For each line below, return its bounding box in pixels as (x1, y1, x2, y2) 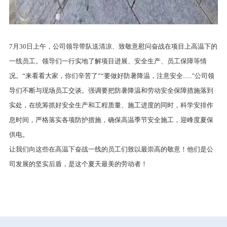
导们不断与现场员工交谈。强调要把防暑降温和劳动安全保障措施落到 (9, 87, 213, 95)
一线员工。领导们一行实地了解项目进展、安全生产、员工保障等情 (9, 57, 207, 65)
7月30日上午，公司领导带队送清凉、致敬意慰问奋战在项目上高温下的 (9, 43, 217, 51)
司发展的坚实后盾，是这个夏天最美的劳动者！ (9, 160, 147, 168)
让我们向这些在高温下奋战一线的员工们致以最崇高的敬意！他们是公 (9, 145, 213, 154)
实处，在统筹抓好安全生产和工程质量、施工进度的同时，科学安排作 (9, 101, 213, 109)
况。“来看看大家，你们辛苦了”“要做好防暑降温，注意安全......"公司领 (9, 72, 214, 80)
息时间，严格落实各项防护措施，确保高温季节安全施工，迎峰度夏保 (9, 116, 213, 124)
